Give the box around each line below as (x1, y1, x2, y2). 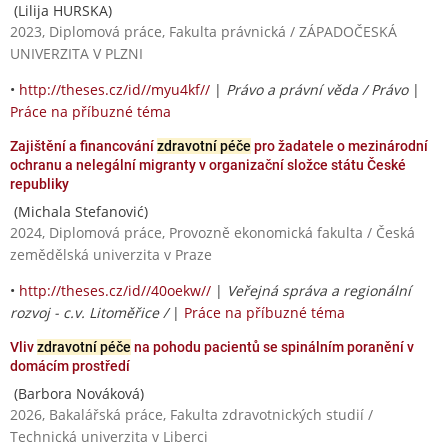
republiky (10, 175, 69, 192)
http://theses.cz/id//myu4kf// (19, 79, 210, 99)
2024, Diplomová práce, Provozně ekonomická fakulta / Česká (10, 222, 415, 242)
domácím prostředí (10, 357, 130, 374)
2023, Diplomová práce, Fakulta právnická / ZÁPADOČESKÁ (10, 21, 397, 41)
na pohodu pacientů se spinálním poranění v (131, 338, 414, 355)
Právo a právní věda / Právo (226, 79, 408, 99)
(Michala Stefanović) (10, 201, 148, 221)
